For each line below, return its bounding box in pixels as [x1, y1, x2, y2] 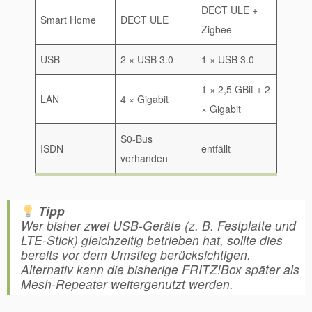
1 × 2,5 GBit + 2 [201, 82, 270, 96]
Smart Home [40, 13, 96, 26]
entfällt [201, 141, 231, 155]
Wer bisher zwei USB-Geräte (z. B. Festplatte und [21, 217, 296, 234]
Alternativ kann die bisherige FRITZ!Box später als [21, 260, 299, 278]
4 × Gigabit [120, 92, 169, 106]
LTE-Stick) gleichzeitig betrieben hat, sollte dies [21, 231, 283, 249]
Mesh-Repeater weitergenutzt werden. [21, 275, 233, 292]
